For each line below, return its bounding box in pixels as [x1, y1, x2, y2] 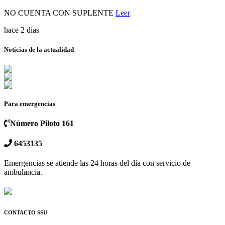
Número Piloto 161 [10, 119, 74, 128]
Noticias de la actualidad [4, 45, 74, 53]
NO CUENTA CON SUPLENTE [4, 8, 116, 17]
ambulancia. [4, 167, 42, 176]
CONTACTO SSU [4, 209, 47, 215]
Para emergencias [4, 100, 55, 108]
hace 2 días [4, 25, 39, 34]
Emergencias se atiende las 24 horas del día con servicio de [4, 158, 190, 167]
